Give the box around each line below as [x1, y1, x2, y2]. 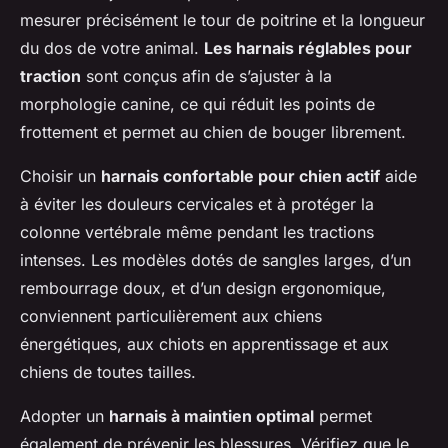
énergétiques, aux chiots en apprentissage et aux [20, 333, 389, 354]
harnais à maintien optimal [109, 405, 314, 426]
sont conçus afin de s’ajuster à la [81, 65, 332, 86]
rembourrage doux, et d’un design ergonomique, [20, 277, 386, 298]
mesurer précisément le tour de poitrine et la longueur [20, 9, 425, 30]
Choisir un [20, 165, 101, 186]
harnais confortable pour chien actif [101, 165, 380, 186]
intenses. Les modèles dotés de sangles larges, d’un [20, 249, 411, 270]
